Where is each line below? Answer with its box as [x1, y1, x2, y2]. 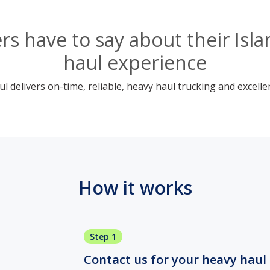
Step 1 [90, 231, 116, 242]
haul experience [63, 49, 207, 75]
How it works [78, 175, 192, 200]
